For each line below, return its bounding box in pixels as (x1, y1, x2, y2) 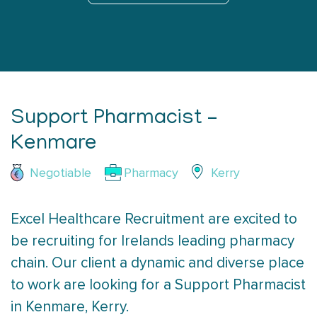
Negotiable (30, 167, 91, 180)
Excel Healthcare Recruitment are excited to (11, 212, 297, 227)
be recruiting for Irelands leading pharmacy (11, 234, 294, 249)
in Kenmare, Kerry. (11, 299, 129, 315)
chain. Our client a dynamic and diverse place (11, 255, 304, 271)
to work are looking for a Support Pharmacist (11, 277, 306, 293)
